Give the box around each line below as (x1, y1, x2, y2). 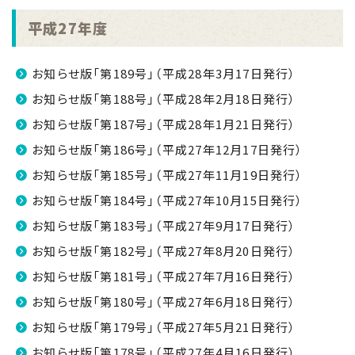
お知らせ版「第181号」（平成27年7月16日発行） (32, 268, 296, 284)
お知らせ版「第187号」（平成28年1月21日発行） (32, 116, 296, 132)
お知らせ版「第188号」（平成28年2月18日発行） (32, 90, 296, 107)
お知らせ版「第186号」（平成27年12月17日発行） (32, 141, 303, 158)
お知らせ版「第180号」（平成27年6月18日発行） (32, 293, 296, 310)
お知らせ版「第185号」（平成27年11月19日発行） (32, 166, 303, 183)
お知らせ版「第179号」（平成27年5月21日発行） (32, 319, 296, 335)
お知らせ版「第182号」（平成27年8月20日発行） (32, 242, 296, 259)
